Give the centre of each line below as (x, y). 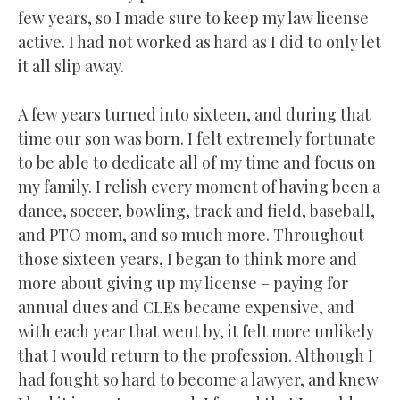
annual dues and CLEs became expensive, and (186, 307)
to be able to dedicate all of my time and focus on (197, 162)
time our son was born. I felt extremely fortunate (197, 138)
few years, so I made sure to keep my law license (193, 17)
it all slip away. (71, 66)
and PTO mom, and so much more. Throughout (191, 234)
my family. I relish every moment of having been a (199, 186)
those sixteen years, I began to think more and (187, 258)
